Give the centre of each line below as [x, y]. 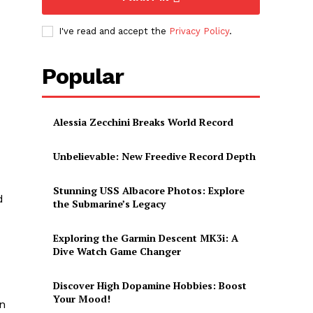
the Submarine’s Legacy [110, 204]
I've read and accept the [114, 31]
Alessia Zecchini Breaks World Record [144, 122]
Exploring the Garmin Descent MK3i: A [146, 238]
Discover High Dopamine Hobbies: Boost [150, 286]
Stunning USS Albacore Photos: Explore [149, 191]
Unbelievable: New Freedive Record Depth [155, 156]
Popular [83, 77]
